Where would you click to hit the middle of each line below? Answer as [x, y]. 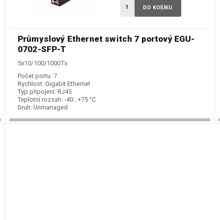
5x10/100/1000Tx [42, 63]
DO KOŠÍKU [158, 8]
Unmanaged [51, 108]
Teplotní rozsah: [40, 100]
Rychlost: [31, 84]
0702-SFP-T [42, 49]
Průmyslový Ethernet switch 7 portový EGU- [106, 39]
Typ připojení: [37, 92]
